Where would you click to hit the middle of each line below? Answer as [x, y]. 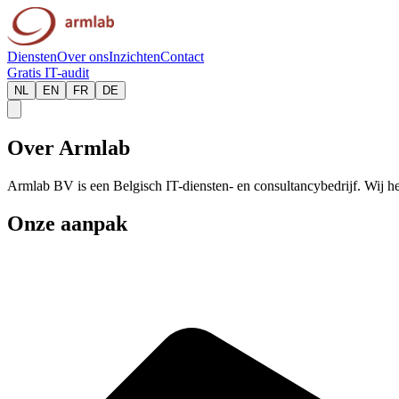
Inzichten [134, 57]
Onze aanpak [67, 223]
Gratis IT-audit [48, 73]
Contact [182, 57]
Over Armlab [69, 147]
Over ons [83, 57]
